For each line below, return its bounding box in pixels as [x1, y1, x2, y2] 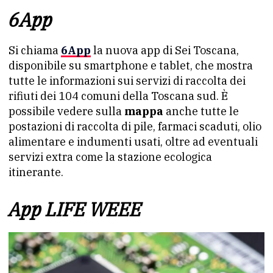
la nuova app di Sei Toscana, [91, 43, 239, 57]
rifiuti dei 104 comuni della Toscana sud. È [9, 89, 228, 103]
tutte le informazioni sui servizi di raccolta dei [9, 74, 246, 88]
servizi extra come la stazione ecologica [9, 150, 212, 164]
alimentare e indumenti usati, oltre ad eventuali [9, 135, 258, 149]
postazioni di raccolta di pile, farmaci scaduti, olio [9, 119, 261, 133]
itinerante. [9, 165, 63, 179]
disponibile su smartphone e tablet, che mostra [9, 58, 253, 73]
